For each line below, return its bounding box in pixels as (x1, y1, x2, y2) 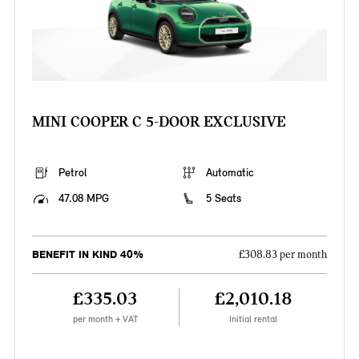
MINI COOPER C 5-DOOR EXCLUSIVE (31, 112, 285, 131)
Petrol (58, 166, 87, 180)
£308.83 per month (239, 248, 328, 262)
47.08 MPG (58, 192, 109, 206)
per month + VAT (72, 313, 138, 325)
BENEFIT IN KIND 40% (31, 248, 143, 262)
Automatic (206, 166, 254, 180)
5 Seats (206, 192, 241, 206)
